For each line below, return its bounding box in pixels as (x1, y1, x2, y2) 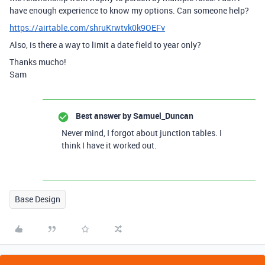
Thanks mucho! (9, 56, 66, 67)
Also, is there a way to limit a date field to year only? (9, 39, 201, 50)
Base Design (15, 193, 60, 205)
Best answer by (76, 110, 131, 121)
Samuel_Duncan (131, 110, 193, 121)
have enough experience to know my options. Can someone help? (9, 5, 249, 16)
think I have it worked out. (62, 140, 157, 151)
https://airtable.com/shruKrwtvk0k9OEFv (9, 22, 165, 33)
